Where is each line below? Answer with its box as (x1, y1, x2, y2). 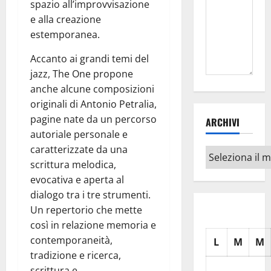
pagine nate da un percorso (30, 113, 157, 126)
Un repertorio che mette (30, 203, 142, 217)
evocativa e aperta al (30, 173, 124, 187)
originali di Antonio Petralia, (30, 97, 157, 111)
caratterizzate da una (30, 143, 128, 157)
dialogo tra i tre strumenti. (30, 188, 151, 202)
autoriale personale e (30, 128, 128, 142)
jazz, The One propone (30, 67, 133, 81)
